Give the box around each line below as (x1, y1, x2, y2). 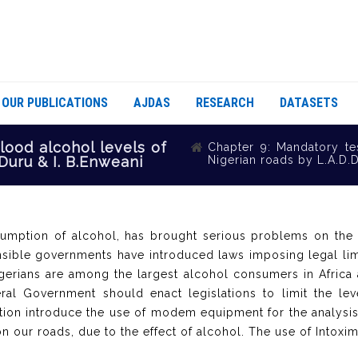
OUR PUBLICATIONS (2, 95, 108, 110)
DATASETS (280, 95, 338, 110)
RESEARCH (196, 95, 254, 110)
